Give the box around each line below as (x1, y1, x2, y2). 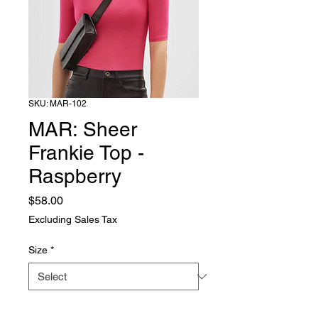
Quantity (28, 302, 66, 314)
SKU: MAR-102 (28, 99, 87, 109)
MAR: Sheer (28, 118, 137, 141)
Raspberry (28, 165, 121, 187)
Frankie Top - (28, 141, 144, 164)
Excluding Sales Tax (28, 214, 117, 225)
